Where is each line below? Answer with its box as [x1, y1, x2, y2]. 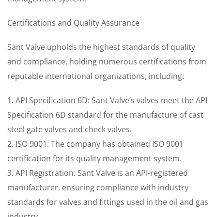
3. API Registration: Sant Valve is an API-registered [7, 168, 188, 178]
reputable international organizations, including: [7, 71, 184, 81]
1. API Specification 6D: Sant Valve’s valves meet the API [7, 95, 207, 106]
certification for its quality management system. [7, 153, 182, 164]
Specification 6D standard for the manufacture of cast [7, 109, 203, 120]
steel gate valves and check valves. [7, 124, 132, 135]
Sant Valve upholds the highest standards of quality [7, 42, 195, 52]
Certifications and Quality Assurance [7, 17, 139, 28]
